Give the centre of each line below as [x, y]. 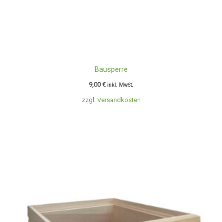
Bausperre [111, 70]
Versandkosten [119, 100]
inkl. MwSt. [120, 85]
